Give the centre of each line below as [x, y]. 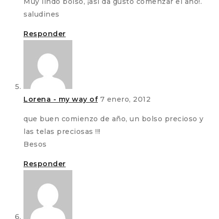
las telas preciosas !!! [62, 132]
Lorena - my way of [61, 99]
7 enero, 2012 [125, 99]
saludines [42, 14]
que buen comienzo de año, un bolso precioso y [114, 119]
